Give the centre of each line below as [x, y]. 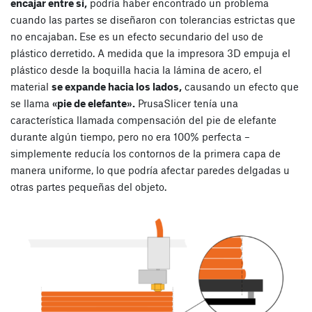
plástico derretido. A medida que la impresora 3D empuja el [150, 53]
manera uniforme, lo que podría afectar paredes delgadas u [150, 170]
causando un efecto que [240, 87]
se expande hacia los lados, [117, 87]
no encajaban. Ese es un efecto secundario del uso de [137, 37]
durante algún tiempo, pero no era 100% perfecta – [130, 137]
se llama [31, 103]
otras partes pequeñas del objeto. [88, 187]
